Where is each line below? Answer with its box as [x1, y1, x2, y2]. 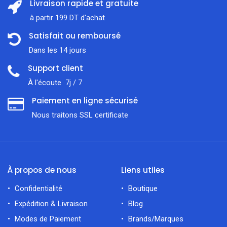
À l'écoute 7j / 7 [28, 78, 82, 88]
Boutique [128, 184, 158, 194]
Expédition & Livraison [15, 199, 88, 209]
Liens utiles [121, 165, 165, 176]
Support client [28, 63, 85, 74]
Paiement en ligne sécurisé [32, 95, 138, 106]
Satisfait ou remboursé [29, 30, 121, 42]
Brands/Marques [128, 214, 183, 224]
